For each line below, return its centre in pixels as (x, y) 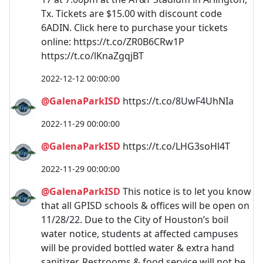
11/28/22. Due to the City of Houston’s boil (135, 220)
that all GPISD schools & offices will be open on (145, 205)
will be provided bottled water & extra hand (138, 248)
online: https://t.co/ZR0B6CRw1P (113, 42)
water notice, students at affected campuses (140, 234)
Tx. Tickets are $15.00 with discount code (131, 14)
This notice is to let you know (186, 191)
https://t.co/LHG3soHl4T (175, 146)
